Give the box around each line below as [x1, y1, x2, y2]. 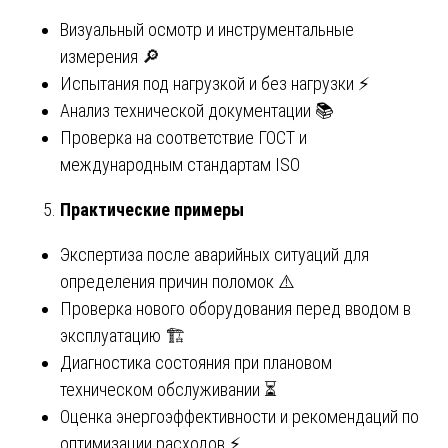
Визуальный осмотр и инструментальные [60, 18, 354, 40]
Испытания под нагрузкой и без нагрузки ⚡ [60, 72, 370, 94]
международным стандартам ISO [60, 153, 300, 175]
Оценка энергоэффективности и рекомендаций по [60, 405, 419, 427]
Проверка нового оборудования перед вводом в [60, 297, 411, 319]
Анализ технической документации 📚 [60, 99, 334, 121]
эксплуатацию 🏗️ [60, 324, 186, 346]
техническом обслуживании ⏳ [60, 378, 277, 400]
